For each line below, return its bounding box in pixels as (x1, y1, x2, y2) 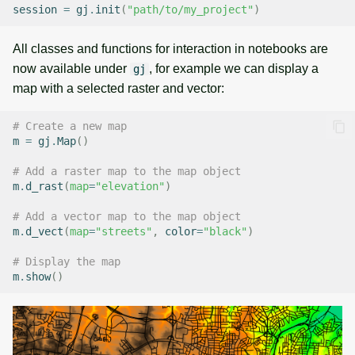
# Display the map (13, 255, 120, 269)
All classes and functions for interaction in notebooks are (13, 41, 328, 55)
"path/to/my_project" (127, 3, 254, 17)
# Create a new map (13, 120, 127, 133)
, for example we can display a (149, 61, 319, 75)
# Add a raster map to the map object (13, 165, 241, 178)
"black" (203, 225, 247, 239)
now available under (13, 61, 130, 75)
